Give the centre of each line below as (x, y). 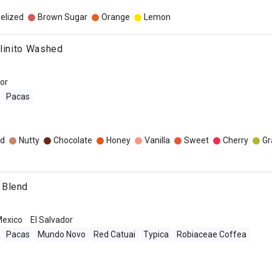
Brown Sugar (62, 17)
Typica (156, 234)
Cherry (235, 140)
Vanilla (157, 140)
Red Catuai (114, 234)
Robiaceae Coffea (211, 234)
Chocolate (73, 140)
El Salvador (51, 220)
